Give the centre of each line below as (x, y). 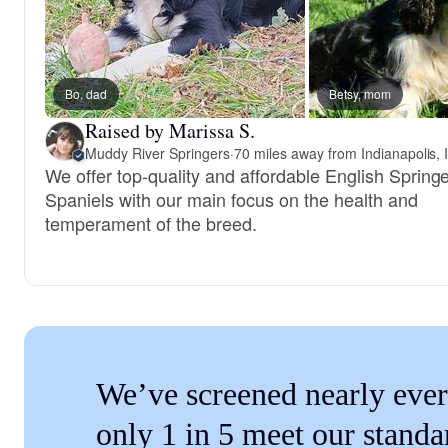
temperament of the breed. (151, 223)
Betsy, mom (360, 93)
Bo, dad (86, 93)
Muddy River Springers (157, 153)
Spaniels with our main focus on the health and (231, 199)
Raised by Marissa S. (170, 130)
